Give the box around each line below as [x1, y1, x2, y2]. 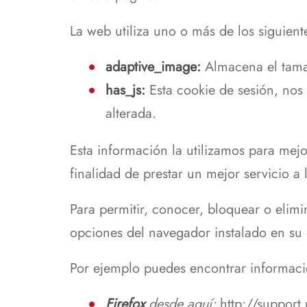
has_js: [106, 79, 145, 100]
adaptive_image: [106, 56, 201, 77]
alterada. [106, 103, 156, 123]
